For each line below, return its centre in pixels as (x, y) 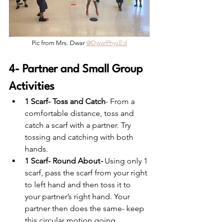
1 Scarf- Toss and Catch (65, 102)
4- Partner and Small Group (77, 70)
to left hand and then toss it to (79, 185)
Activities (32, 87)
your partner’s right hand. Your (78, 197)
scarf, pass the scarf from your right (87, 173)
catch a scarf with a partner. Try (79, 125)
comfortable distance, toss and (80, 113)
